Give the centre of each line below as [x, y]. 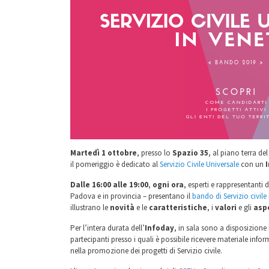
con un [252, 164]
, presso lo [155, 153]
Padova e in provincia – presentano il [131, 196]
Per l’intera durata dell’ [107, 228]
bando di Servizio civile [229, 196]
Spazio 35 [190, 153]
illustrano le [90, 207]
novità [123, 207]
